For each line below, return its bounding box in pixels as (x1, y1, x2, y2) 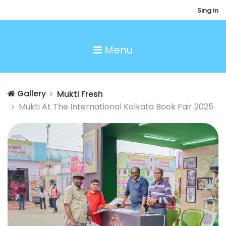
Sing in (197, 6, 218, 15)
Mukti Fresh (57, 88, 103, 100)
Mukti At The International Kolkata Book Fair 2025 (19, 101, 213, 112)
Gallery (15, 88, 46, 99)
